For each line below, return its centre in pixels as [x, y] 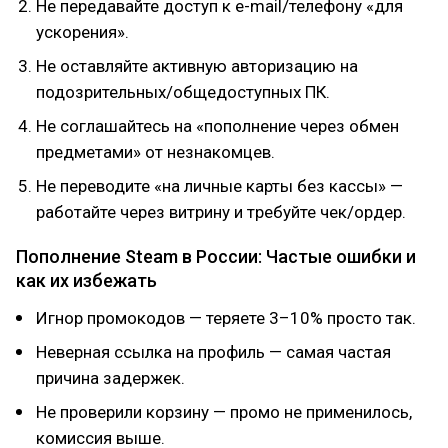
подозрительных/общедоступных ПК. [183, 92]
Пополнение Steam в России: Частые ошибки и [216, 256]
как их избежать [86, 280]
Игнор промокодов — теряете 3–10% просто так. [226, 318]
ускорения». [82, 32]
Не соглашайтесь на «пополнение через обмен [217, 126]
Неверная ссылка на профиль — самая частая [213, 352]
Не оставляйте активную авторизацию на [197, 66]
